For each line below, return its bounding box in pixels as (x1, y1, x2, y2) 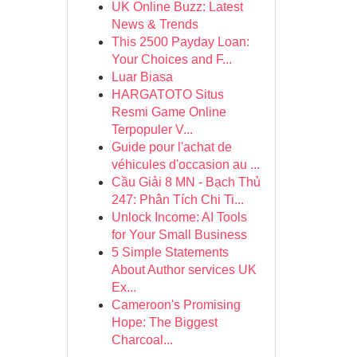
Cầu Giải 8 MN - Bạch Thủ (111, 175, 261, 189)
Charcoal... (111, 333, 173, 347)
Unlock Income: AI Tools (111, 210, 247, 224)
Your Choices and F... (111, 53, 232, 66)
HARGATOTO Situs (111, 88, 224, 101)
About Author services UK (111, 263, 257, 277)
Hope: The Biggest (111, 316, 218, 329)
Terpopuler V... (111, 123, 193, 136)
